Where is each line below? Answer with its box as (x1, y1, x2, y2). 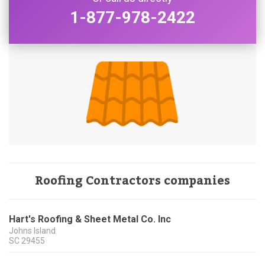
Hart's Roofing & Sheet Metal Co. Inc (9, 214, 171, 225)
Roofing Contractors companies (35, 169, 230, 193)
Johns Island (9, 226, 56, 236)
